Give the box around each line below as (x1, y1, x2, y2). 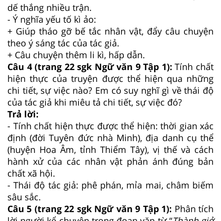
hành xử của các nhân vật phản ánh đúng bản (7, 155, 214, 167)
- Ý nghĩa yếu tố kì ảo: (7, 13, 96, 25)
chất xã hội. (7, 167, 55, 179)
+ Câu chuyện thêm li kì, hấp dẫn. (7, 48, 145, 61)
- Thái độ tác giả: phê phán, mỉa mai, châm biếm (7, 179, 214, 191)
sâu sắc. (7, 190, 46, 203)
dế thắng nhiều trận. (7, 1, 92, 13)
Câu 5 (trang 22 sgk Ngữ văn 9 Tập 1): (7, 202, 175, 215)
